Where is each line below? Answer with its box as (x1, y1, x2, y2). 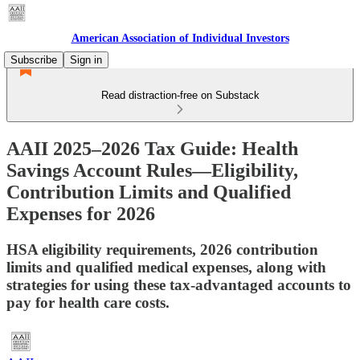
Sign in (70, 54, 102, 66)
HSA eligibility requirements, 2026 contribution (6, 240, 318, 258)
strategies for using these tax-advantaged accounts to (6, 276, 351, 293)
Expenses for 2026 (6, 202, 155, 224)
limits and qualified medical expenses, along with (6, 258, 326, 276)
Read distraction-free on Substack (100, 89, 260, 101)
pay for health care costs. (6, 293, 170, 311)
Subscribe (10, 54, 57, 66)
